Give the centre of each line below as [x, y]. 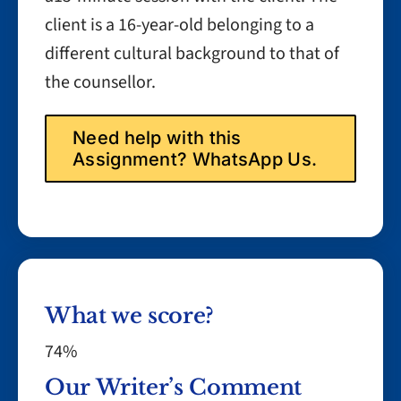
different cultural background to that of [192, 54]
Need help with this [157, 138]
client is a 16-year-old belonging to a [179, 25]
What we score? [129, 316]
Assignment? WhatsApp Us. [195, 159]
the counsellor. [100, 82]
